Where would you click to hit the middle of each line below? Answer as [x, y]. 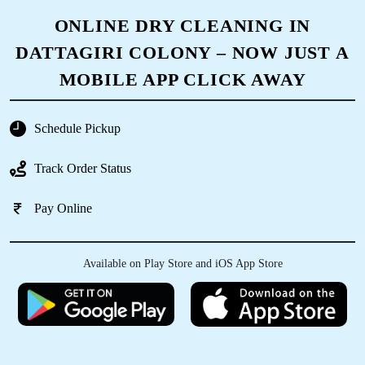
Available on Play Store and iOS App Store [182, 263]
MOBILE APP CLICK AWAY [182, 79]
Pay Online [63, 209]
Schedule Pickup [77, 129]
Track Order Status [83, 169]
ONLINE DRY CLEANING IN [182, 25]
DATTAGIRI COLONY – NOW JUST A [182, 52]
